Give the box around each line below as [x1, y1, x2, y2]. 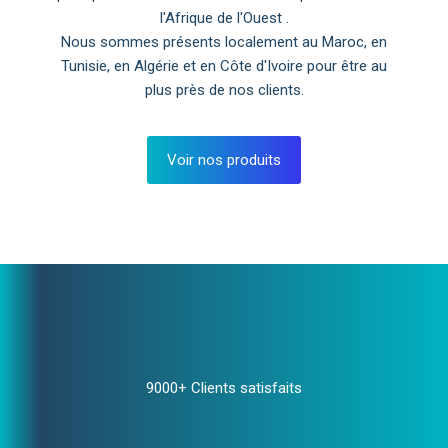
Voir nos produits [167, 151, 281, 169]
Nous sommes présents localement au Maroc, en [61, 33, 387, 51]
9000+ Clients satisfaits [146, 379, 302, 397]
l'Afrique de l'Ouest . [159, 9, 289, 27]
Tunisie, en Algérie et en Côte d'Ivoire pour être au [61, 57, 387, 75]
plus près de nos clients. [144, 81, 304, 99]
